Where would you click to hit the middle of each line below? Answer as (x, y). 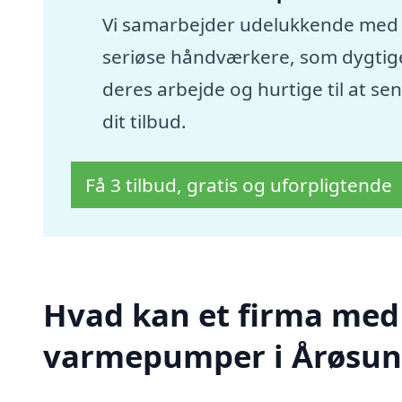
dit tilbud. (144, 121)
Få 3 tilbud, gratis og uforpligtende (239, 185)
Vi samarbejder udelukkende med (250, 24)
